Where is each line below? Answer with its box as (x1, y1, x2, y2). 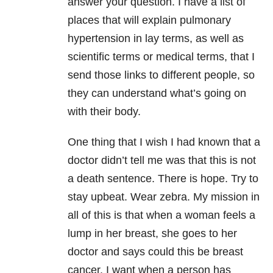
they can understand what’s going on (68, 87, 246, 100)
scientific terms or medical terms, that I (68, 51, 255, 63)
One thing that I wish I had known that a (68, 136, 260, 149)
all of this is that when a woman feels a (68, 209, 255, 222)
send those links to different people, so (68, 69, 255, 82)
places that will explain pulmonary (68, 14, 231, 27)
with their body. (68, 105, 141, 118)
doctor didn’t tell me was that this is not (68, 154, 256, 167)
